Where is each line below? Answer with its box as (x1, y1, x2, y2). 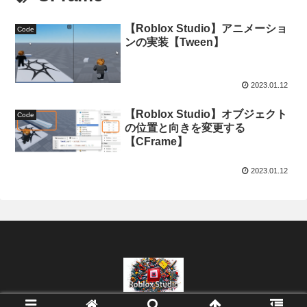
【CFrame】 (125, 136, 188, 148)
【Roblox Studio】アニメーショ (125, 22, 288, 34)
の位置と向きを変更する (125, 122, 246, 134)
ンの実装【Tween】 (125, 36, 225, 48)
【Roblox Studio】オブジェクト (125, 108, 288, 121)
